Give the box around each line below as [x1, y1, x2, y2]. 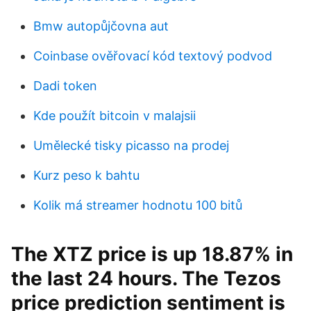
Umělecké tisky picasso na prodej [33, 138, 229, 153]
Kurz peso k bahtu [33, 168, 140, 183]
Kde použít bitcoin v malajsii [33, 108, 196, 123]
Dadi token [33, 78, 97, 93]
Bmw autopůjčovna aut [33, 19, 169, 33]
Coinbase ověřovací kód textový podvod [33, 49, 272, 63]
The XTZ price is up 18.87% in [11, 242, 293, 266]
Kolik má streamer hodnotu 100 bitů [33, 198, 242, 212]
